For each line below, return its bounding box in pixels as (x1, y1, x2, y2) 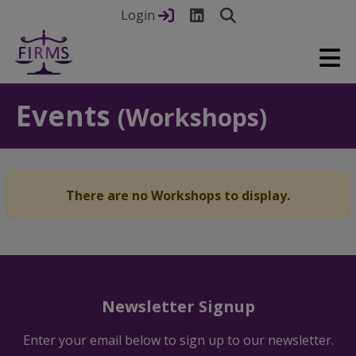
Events (16, 97, 118, 134)
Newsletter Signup (101, 296, 255, 317)
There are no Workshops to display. (66, 187, 290, 204)
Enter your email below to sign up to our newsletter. (22, 331, 334, 349)
